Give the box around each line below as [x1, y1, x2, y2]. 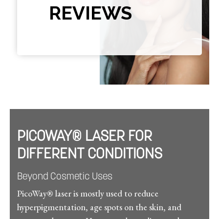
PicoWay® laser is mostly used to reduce [17, 188, 158, 199]
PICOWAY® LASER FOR [17, 130, 152, 145]
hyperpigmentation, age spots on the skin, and [17, 201, 181, 213]
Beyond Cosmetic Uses [17, 172, 112, 182]
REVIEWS [49, 2, 132, 24]
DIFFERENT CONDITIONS [17, 147, 162, 163]
